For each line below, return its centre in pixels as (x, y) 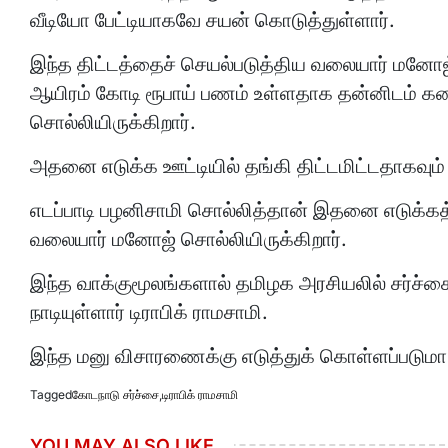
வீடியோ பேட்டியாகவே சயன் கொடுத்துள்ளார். (212, 20)
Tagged (51, 394)
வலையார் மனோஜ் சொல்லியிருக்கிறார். (188, 239)
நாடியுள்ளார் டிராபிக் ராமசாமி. (149, 312)
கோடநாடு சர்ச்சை (115, 394)
